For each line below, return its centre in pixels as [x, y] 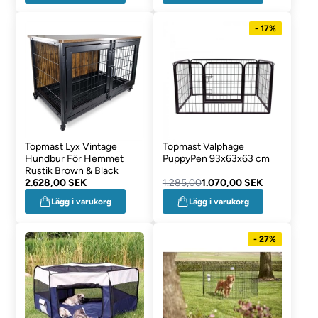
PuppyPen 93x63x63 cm [216, 159]
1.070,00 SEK [232, 183]
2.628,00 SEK [56, 183]
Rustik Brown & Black [72, 171]
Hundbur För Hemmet [75, 159]
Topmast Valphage [203, 147]
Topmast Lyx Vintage [71, 147]
